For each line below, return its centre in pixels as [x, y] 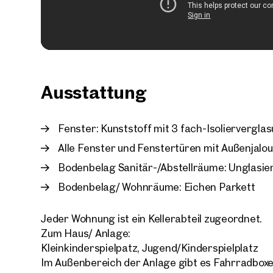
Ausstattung [94, 92]
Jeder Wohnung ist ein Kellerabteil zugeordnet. [152, 219]
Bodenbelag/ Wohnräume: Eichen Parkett [157, 187]
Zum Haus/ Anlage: [86, 233]
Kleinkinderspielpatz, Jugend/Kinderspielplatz [150, 248]
